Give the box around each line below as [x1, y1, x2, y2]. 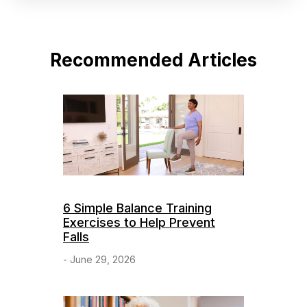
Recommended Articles [50, 49, 257, 71]
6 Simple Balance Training [63, 200, 212, 215]
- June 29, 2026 [63, 253, 136, 265]
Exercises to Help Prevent [63, 214, 215, 230]
